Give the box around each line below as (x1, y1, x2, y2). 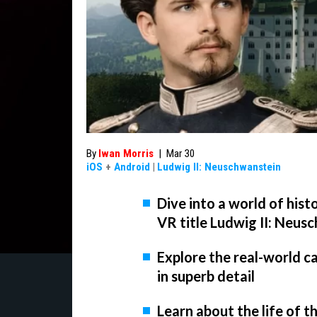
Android (114, 161, 150, 173)
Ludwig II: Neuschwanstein (157, 161, 281, 173)
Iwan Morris (98, 147, 154, 160)
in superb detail (157, 267, 255, 285)
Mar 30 (166, 147, 195, 160)
